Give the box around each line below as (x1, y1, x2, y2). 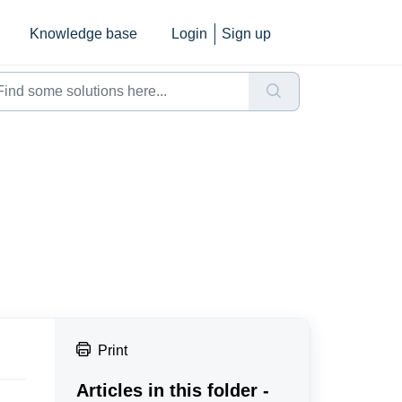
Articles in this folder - (75, 380, 269, 400)
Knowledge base (30, 26, 137, 41)
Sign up (222, 26, 271, 41)
